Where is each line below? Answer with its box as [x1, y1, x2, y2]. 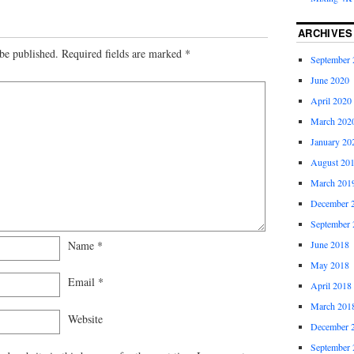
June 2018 [310, 238, 349, 251]
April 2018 [310, 279, 352, 292]
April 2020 [310, 94, 352, 107]
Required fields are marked [62, 45, 185, 61]
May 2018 [310, 258, 349, 272]
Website [68, 311, 103, 327]
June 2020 [310, 73, 349, 87]
